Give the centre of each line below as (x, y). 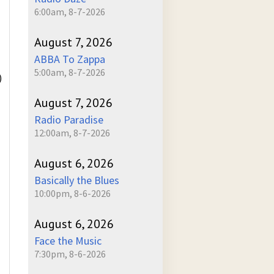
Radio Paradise (69, 120)
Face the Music (68, 241)
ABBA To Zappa (70, 59)
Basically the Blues (77, 180)
